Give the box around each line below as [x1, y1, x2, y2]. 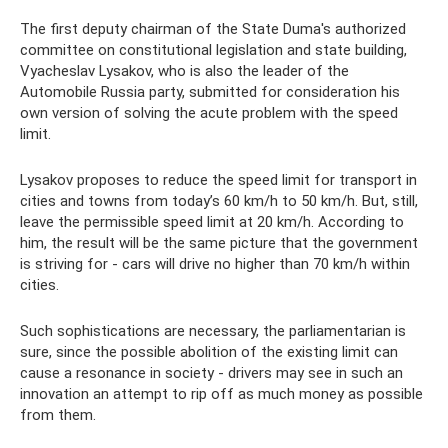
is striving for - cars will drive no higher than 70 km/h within [20, 254, 410, 273]
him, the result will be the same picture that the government [20, 233, 418, 252]
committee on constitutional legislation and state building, [20, 40, 407, 59]
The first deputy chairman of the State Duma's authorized [20, 19, 406, 38]
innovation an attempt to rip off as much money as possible [20, 384, 423, 403]
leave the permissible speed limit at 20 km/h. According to [20, 212, 404, 231]
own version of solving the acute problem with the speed [20, 103, 398, 122]
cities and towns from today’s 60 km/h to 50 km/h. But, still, [20, 191, 418, 210]
